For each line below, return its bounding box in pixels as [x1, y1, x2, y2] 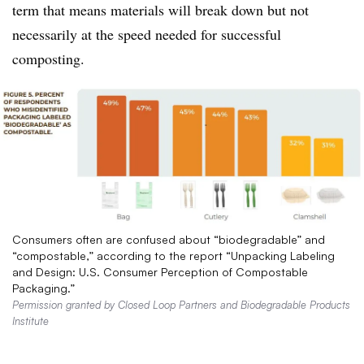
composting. [12, 49, 84, 69]
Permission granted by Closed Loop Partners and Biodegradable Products [12, 297, 350, 311]
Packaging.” [12, 280, 78, 295]
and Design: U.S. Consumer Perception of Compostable [12, 264, 308, 279]
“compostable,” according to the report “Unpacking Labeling [12, 248, 335, 262]
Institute [12, 314, 49, 327]
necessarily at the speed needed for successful [12, 24, 281, 45]
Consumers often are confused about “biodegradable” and [12, 232, 325, 246]
